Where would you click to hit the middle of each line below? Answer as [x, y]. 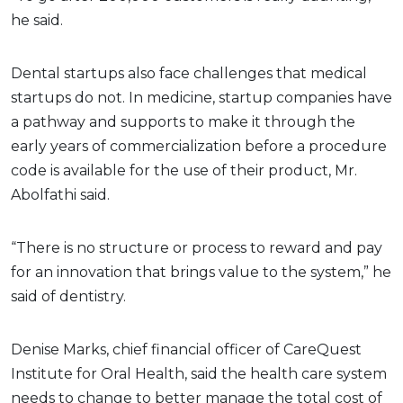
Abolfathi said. [60, 194]
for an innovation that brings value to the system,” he [201, 272]
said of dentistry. [68, 296]
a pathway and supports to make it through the [183, 121]
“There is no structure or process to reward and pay [197, 247]
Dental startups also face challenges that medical [189, 73]
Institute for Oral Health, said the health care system [199, 373]
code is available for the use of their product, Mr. [184, 170]
